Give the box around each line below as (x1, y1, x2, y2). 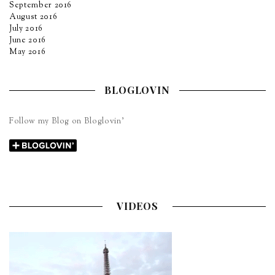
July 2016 (9, 23, 43, 34)
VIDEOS (117, 199, 158, 213)
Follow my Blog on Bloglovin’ (9, 115, 125, 127)
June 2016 (9, 34, 46, 46)
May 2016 (9, 46, 46, 58)
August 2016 (9, 11, 58, 23)
